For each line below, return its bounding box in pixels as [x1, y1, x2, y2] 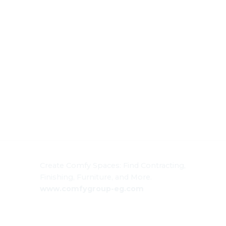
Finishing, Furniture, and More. [40, 173, 152, 182]
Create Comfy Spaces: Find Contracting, [40, 161, 186, 171]
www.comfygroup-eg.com [40, 184, 144, 194]
